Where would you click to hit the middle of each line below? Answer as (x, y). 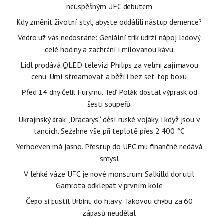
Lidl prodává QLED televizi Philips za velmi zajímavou (109, 65)
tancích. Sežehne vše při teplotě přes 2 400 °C (109, 131)
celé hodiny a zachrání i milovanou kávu (109, 49)
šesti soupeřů (109, 104)
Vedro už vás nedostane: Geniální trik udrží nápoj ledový (109, 37)
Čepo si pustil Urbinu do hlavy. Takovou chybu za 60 (109, 201)
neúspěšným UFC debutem (109, 6)
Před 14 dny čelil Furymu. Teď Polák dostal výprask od (109, 92)
